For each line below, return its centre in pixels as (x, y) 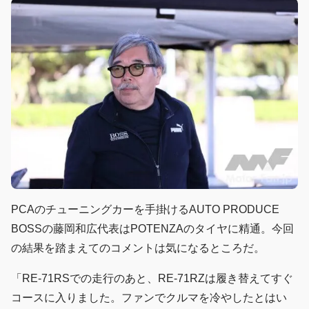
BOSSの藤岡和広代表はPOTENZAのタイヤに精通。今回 (152, 229)
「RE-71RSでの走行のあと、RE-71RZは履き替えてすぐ (152, 279)
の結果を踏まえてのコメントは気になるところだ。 (138, 248)
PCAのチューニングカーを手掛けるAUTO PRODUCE (145, 210)
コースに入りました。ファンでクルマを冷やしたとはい (149, 298)
